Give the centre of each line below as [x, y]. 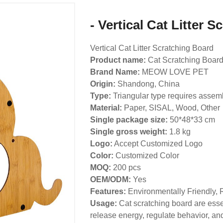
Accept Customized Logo [157, 143]
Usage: [103, 203]
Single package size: [129, 119]
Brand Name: [115, 72]
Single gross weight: [129, 131]
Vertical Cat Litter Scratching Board [152, 48]
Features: [108, 191]
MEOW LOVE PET [174, 72]
